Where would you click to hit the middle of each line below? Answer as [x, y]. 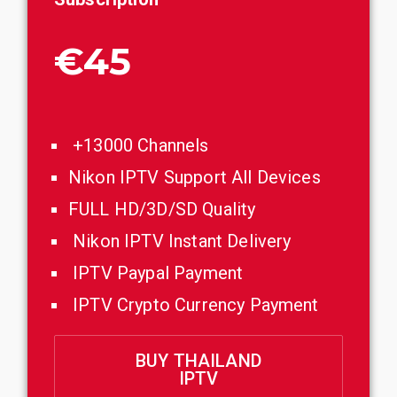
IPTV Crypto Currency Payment [194, 305]
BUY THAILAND [198, 361]
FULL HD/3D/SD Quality [162, 209]
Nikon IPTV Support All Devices [195, 177]
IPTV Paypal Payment [156, 273]
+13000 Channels [139, 145]
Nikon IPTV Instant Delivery [180, 241]
